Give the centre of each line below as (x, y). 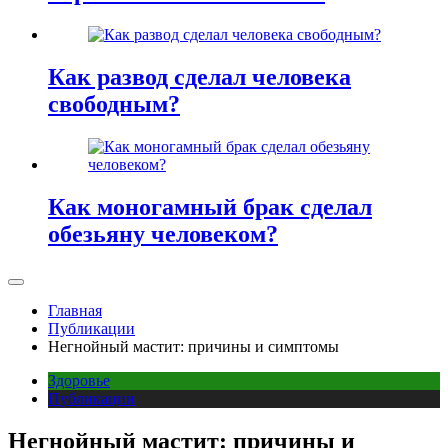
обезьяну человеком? (163, 233)
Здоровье (79, 380)
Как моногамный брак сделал (210, 206)
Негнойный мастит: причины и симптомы (193, 346)
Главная (75, 310)
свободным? (114, 104)
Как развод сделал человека (199, 77)
